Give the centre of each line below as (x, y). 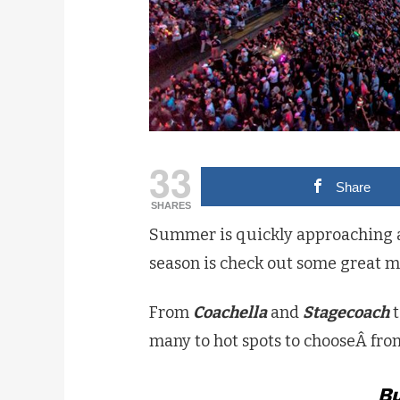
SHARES (171, 205)
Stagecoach (346, 312)
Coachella (230, 312)
